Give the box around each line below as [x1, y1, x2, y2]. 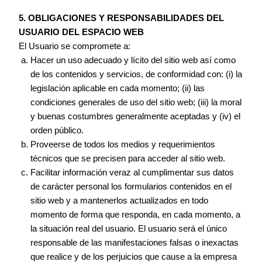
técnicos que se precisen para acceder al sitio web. [30, 153, 226, 163]
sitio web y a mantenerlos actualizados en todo [30, 195, 209, 205]
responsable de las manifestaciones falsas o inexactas [30, 237, 239, 247]
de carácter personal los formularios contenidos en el [30, 181, 232, 191]
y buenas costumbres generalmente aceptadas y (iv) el [30, 111, 241, 121]
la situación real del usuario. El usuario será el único [30, 223, 227, 233]
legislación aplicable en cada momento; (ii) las [30, 83, 205, 93]
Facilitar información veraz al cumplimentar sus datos [30, 167, 235, 177]
